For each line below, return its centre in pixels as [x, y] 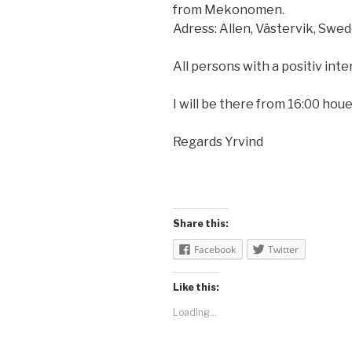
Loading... [195, 312]
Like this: [196, 287]
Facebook [215, 249]
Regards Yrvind [218, 141]
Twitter [283, 249]
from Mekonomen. [229, 9]
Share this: [201, 223]
